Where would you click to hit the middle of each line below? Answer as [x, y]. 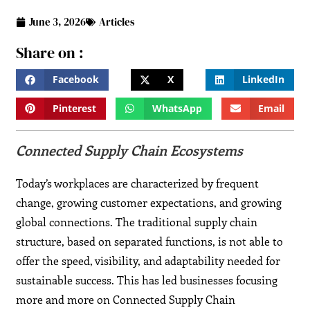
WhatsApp [177, 108]
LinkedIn [264, 80]
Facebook [76, 80]
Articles [117, 22]
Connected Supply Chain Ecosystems [130, 150]
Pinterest [75, 108]
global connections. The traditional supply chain [137, 222]
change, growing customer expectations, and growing [149, 203]
